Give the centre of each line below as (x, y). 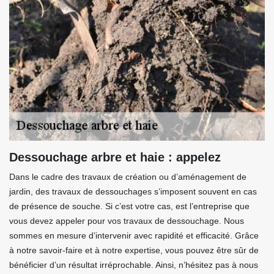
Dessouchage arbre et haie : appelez (115, 157)
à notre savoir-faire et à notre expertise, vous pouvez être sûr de (134, 250)
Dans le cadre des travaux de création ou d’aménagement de (128, 177)
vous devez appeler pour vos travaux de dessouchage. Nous (127, 221)
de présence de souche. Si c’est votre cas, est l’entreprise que (129, 206)
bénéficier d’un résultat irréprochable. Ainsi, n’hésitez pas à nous (134, 265)
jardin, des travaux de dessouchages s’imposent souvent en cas (133, 192)
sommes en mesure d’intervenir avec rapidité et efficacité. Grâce (134, 236)
